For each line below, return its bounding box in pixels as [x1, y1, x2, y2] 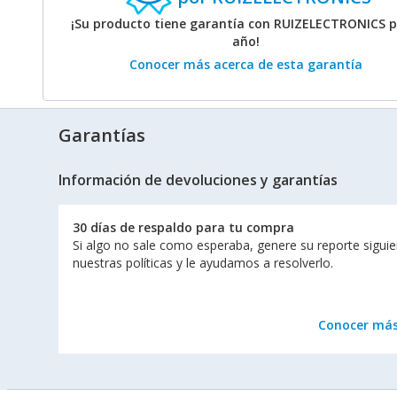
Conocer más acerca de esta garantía [128, 55, 362, 73]
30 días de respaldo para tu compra [72, 218, 294, 236]
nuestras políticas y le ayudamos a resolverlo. [72, 253, 333, 271]
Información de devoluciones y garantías [58, 169, 338, 190]
